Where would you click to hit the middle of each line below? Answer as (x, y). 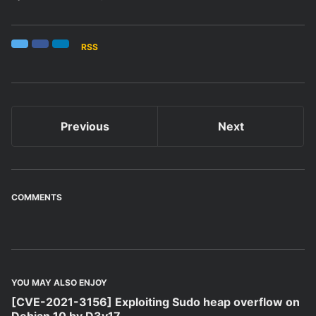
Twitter (34, 49)
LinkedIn (77, 49)
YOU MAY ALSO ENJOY (59, 283)
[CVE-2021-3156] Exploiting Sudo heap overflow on (156, 302)
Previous (85, 127)
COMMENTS (37, 197)
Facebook (60, 49)
